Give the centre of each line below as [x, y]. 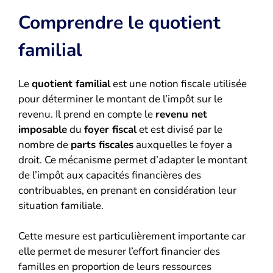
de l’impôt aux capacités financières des [110, 175]
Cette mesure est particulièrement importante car [132, 236]
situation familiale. [61, 205]
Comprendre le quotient [119, 23]
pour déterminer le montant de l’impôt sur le [120, 99]
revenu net [181, 114]
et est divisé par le [179, 129]
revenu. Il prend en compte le [87, 114]
